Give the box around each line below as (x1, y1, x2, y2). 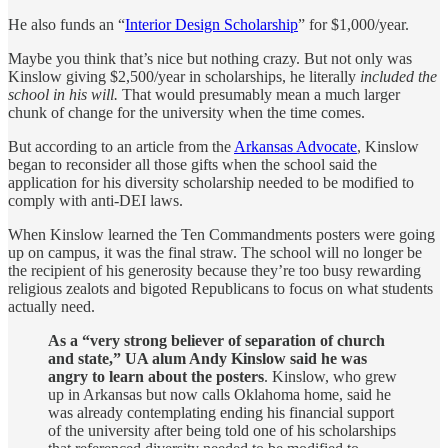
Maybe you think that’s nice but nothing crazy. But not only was (8, 49, 412, 67)
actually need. (8, 297, 95, 315)
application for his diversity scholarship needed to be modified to (8, 173, 414, 191)
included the (360, 67, 437, 85)
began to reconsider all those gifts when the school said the (8, 155, 377, 173)
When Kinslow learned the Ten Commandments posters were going (8, 225, 435, 243)
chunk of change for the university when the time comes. (8, 103, 365, 121)
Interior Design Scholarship (125, 15, 298, 33)
